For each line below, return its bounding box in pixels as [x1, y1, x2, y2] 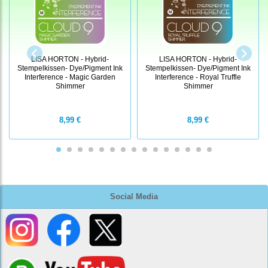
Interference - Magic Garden [25, 72, 115, 81]
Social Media [110, 191, 158, 201]
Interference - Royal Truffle [155, 72, 241, 81]
